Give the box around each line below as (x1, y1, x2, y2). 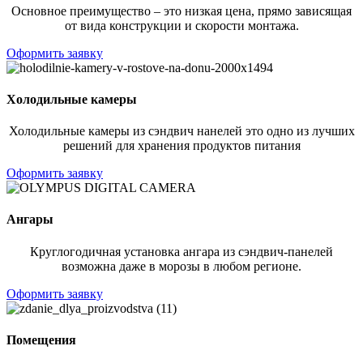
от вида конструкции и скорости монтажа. (64, 18, 299, 32)
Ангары (6, 212, 53, 227)
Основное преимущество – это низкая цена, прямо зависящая (11, 3, 352, 18)
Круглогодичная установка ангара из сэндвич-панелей (30, 244, 333, 258)
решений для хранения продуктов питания (62, 139, 301, 153)
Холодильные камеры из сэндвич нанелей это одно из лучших (8, 124, 355, 139)
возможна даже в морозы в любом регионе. (62, 258, 301, 273)
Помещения (6, 332, 76, 347)
